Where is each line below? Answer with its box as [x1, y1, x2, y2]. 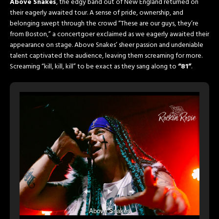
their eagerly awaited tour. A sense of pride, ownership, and [10, 7, 183, 19]
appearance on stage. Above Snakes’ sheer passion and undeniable [10, 40, 203, 51]
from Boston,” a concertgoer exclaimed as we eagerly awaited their [10, 29, 209, 41]
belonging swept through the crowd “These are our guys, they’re [10, 18, 198, 30]
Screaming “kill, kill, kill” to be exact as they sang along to [10, 61, 178, 73]
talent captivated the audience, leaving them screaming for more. [10, 50, 202, 62]
